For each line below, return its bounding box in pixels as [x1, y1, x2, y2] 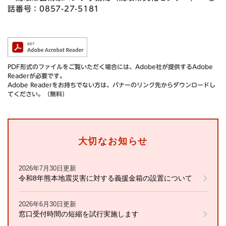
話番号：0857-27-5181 [8, 5, 99, 13]
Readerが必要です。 [8, 72, 66, 79]
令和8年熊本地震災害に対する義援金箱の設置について [19, 174, 192, 182]
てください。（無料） [8, 90, 68, 97]
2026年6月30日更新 [19, 200, 76, 208]
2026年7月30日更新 [19, 164, 76, 172]
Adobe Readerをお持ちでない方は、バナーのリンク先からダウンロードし [8, 81, 215, 88]
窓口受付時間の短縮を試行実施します [19, 209, 139, 218]
